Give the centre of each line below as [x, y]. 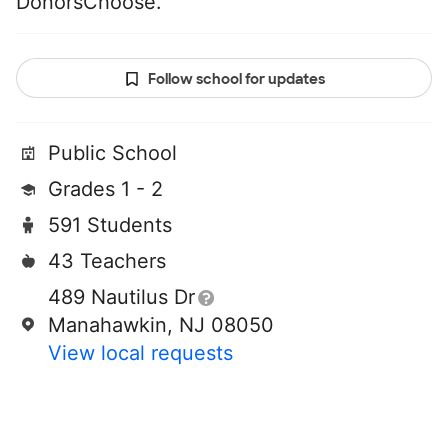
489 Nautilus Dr [121, 297]
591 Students [110, 225]
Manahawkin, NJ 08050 [161, 325]
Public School [112, 153]
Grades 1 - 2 [105, 189]
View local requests [140, 353]
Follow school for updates [236, 79]
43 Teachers [107, 261]
